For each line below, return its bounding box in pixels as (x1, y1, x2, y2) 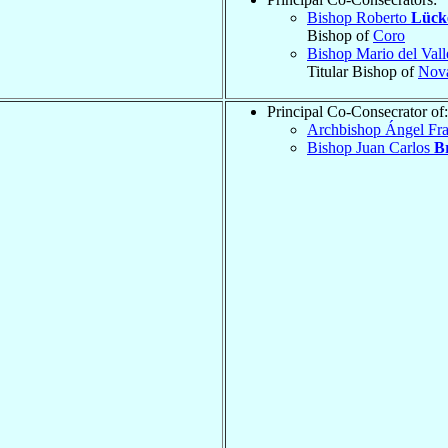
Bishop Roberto (307, 8, 411, 26)
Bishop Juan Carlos (307, 138, 434, 156)
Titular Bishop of (307, 62, 418, 80)
